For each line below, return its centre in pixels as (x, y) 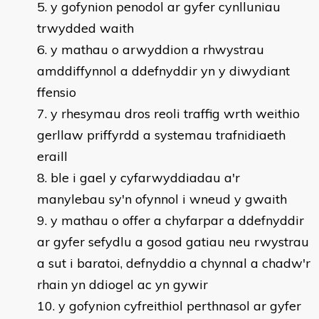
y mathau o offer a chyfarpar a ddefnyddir (177, 220)
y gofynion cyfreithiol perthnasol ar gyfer (180, 306)
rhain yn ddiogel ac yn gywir (122, 284)
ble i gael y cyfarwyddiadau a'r (145, 178)
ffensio (57, 92)
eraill (52, 156)
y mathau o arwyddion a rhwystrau (157, 49)
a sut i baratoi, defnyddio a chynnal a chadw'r (174, 263)
